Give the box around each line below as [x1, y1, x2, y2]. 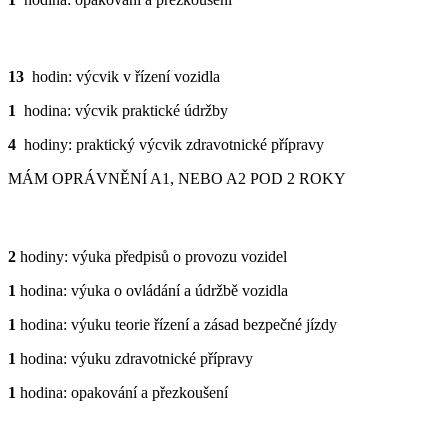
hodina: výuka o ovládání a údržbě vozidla [16, 281, 288, 299]
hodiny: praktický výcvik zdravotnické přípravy [20, 136, 324, 154]
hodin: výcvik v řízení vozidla [24, 68, 220, 86]
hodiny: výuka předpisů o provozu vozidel [16, 247, 287, 265]
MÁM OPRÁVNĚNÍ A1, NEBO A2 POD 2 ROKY [8, 170, 346, 188]
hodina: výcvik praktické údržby [16, 102, 228, 120]
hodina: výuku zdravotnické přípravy [16, 349, 253, 367]
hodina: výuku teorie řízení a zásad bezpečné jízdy [16, 315, 337, 333]
